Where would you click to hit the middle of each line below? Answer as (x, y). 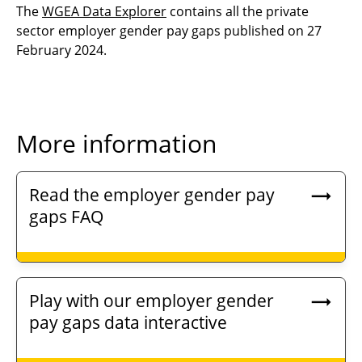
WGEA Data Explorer (104, 12)
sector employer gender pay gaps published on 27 (169, 31)
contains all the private (238, 12)
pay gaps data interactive (128, 323)
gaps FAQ (66, 217)
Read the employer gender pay (152, 195)
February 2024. (63, 51)
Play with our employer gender (152, 301)
